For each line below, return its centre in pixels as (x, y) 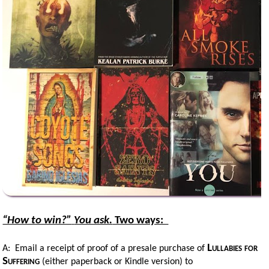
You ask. (93, 220)
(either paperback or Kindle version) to (116, 261)
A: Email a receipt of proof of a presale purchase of (105, 248)
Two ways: (141, 220)
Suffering (21, 261)
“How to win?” (37, 220)
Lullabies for (233, 248)
